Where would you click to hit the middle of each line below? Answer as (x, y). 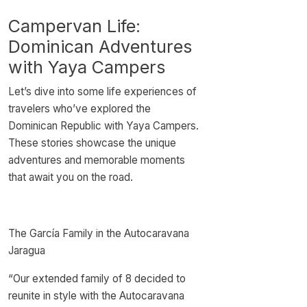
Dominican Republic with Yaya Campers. (103, 126)
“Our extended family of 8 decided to (97, 279)
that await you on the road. (71, 177)
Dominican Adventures (100, 47)
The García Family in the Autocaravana (99, 233)
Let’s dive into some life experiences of (102, 91)
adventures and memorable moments (97, 160)
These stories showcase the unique (92, 143)
